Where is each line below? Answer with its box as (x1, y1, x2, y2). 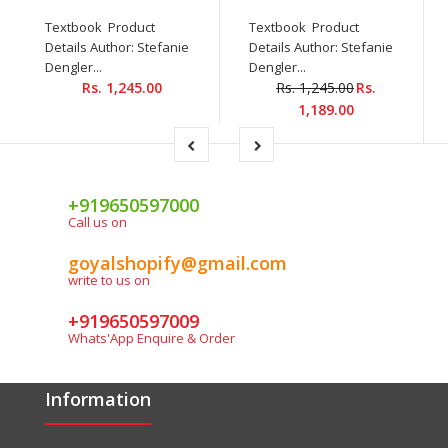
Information (45, 387, 151, 412)
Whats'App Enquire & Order (68, 329, 235, 348)
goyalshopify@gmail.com (68, 251, 287, 276)
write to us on (68, 271, 150, 290)
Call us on (68, 213, 127, 232)
